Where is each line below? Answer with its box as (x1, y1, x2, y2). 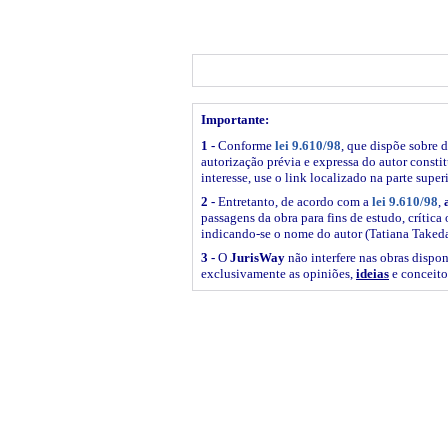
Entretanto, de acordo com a (218, 193, 372, 209)
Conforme (218, 137, 275, 153)
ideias (356, 265, 389, 281)
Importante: (201, 111, 269, 127)
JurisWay (230, 249, 285, 265)
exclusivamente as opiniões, (201, 265, 356, 281)
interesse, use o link (201, 169, 310, 185)
